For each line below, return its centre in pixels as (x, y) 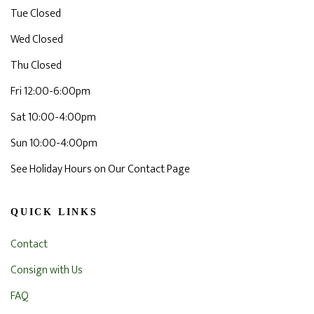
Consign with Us (47, 270)
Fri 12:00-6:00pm (50, 91)
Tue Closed (36, 14)
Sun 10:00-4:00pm (54, 143)
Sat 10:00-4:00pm (53, 117)
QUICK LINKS (54, 212)
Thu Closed (36, 66)
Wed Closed (37, 40)
